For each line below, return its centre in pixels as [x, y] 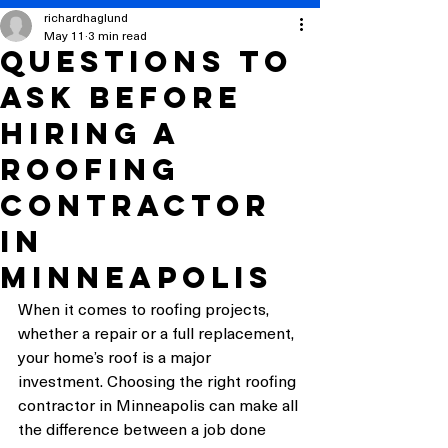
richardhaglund [86, 17]
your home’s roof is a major [116, 356]
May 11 [64, 35]
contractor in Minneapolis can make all [160, 404]
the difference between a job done [144, 428]
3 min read [117, 35]
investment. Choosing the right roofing [159, 380]
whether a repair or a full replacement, [158, 332]
